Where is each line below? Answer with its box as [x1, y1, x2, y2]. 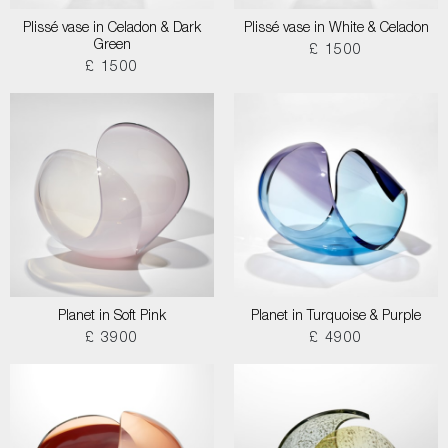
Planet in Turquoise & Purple [251, 310, 421, 324]
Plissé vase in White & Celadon [243, 22, 429, 36]
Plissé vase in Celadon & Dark [23, 22, 201, 36]
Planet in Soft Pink [58, 310, 166, 324]
